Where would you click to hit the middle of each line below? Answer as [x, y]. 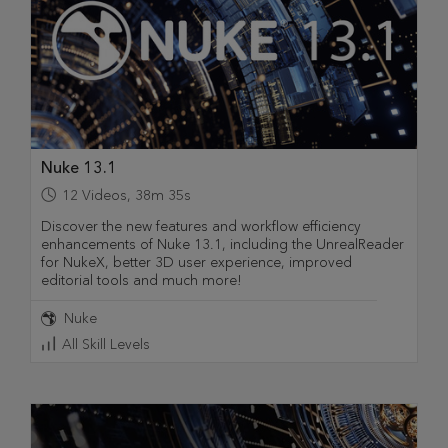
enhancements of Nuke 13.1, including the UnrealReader [222, 244]
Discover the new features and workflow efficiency [201, 226]
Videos [104, 195]
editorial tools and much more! [141, 280]
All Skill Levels [106, 344]
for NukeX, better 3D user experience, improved [196, 262]
